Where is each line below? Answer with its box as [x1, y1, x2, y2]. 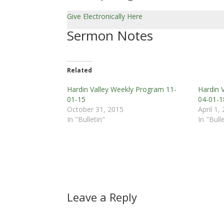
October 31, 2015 [67, 104, 124, 114]
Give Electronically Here [67, 11, 143, 21]
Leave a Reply [67, 189, 137, 204]
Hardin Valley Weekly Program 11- [67, 84, 177, 94]
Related [67, 65, 92, 74]
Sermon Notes [67, 26, 153, 44]
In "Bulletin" [67, 114, 105, 124]
